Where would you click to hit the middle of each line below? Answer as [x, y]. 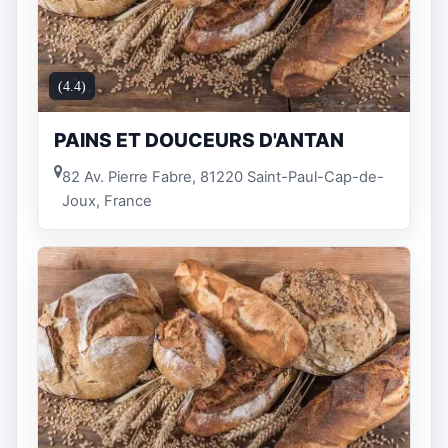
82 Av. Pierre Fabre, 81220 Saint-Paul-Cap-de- [223, 177]
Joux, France [107, 201]
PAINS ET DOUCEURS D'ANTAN [199, 139]
